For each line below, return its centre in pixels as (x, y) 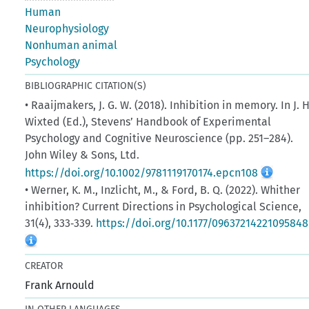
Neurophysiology (67, 28)
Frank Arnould (60, 285)
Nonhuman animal (71, 45)
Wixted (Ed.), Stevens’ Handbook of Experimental (148, 121)
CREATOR (44, 266)
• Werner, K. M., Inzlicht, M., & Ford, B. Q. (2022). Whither (163, 190)
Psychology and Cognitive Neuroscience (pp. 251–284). (159, 138)
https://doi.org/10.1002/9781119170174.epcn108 (142, 172)
